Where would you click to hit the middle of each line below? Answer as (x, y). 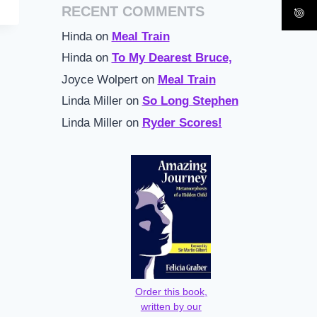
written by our (171, 306)
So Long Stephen (190, 101)
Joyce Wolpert (99, 79)
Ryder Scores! (182, 122)
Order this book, (171, 292)
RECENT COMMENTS (133, 11)
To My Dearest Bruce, (172, 58)
